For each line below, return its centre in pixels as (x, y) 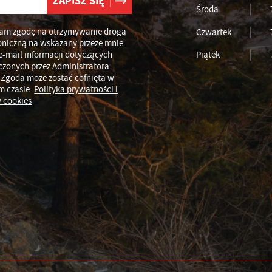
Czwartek (213, 32)
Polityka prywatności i (76, 89)
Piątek (208, 54)
